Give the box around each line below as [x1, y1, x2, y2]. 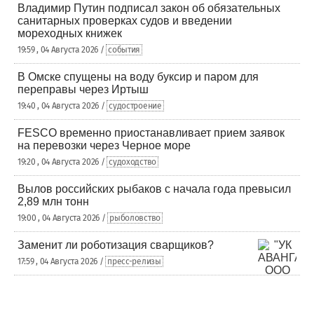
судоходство [109, 156, 156, 167]
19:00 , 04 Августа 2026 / [18, 212, 108, 223]
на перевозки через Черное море [18, 139, 191, 151]
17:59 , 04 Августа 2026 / [18, 256, 106, 266]
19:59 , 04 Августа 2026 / [18, 44, 107, 55]
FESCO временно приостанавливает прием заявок [18, 126, 285, 139]
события [108, 44, 141, 55]
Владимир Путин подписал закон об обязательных [18, 1, 280, 14]
